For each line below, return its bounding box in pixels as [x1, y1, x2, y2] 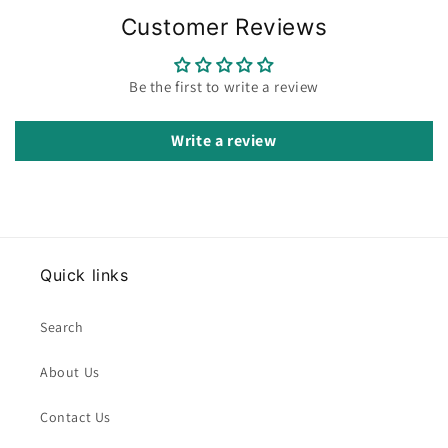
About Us [40, 363, 100, 381]
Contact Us [40, 408, 111, 426]
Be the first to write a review [129, 77, 319, 96]
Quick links [40, 265, 129, 285]
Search [40, 318, 84, 336]
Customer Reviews [120, 13, 328, 40]
